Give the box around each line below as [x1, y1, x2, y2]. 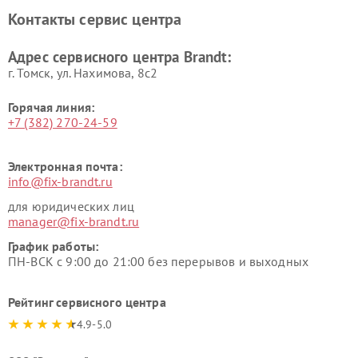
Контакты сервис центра [8, 8, 182, 30]
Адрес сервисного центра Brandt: [8, 46, 232, 66]
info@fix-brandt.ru [8, 173, 113, 189]
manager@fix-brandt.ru [8, 213, 140, 229]
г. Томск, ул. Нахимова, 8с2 [8, 64, 158, 81]
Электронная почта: [8, 157, 122, 174]
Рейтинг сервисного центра [8, 293, 166, 310]
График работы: [8, 237, 99, 254]
